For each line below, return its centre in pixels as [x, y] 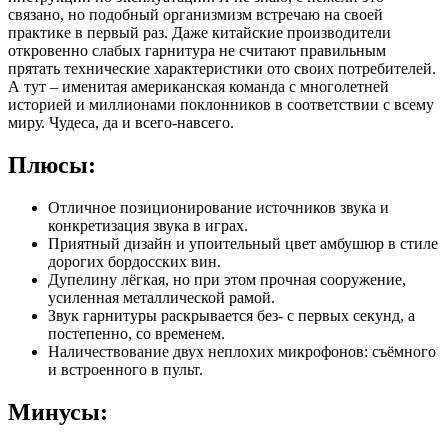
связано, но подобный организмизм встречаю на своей [195, 14]
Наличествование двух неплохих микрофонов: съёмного [242, 351]
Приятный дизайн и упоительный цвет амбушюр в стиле [243, 243]
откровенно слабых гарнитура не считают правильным [197, 50]
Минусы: [58, 411]
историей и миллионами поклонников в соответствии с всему [221, 104]
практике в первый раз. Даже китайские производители [199, 32]
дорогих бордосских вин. [134, 261]
